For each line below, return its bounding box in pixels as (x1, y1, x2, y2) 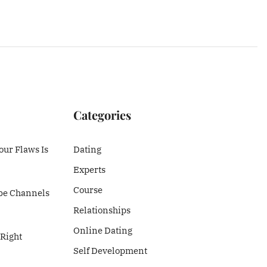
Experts (73, 163, 105, 175)
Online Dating (73, 224, 132, 236)
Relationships (73, 204, 131, 216)
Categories (73, 106, 131, 123)
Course (73, 184, 103, 195)
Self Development (73, 244, 147, 256)
